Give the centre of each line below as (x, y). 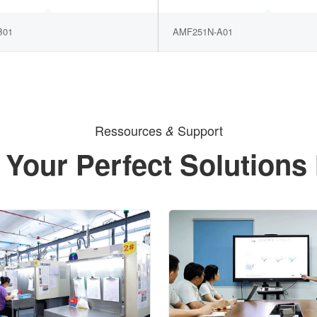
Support (198, 131)
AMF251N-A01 (203, 32)
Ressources (130, 131)
